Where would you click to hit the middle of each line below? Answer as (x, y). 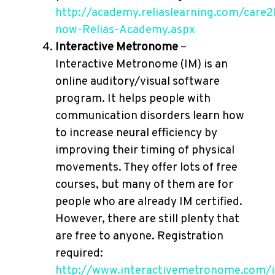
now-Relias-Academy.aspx (125, 30)
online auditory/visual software (137, 82)
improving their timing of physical (145, 150)
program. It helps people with (133, 99)
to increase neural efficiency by (136, 133)
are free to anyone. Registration (139, 236)
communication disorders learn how (150, 116)
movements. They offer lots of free (146, 168)
